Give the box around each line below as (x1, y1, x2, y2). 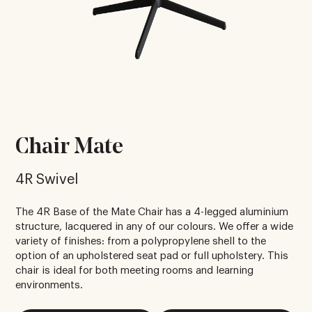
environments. (15, 279, 84, 290)
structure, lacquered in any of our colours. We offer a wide (15, 221, 294, 232)
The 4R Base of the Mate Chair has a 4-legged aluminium (15, 206, 289, 217)
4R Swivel (15, 172, 79, 187)
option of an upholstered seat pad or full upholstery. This (15, 250, 289, 261)
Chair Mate (15, 136, 124, 159)
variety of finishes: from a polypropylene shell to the (15, 235, 267, 247)
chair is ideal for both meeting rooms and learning (15, 265, 254, 276)
